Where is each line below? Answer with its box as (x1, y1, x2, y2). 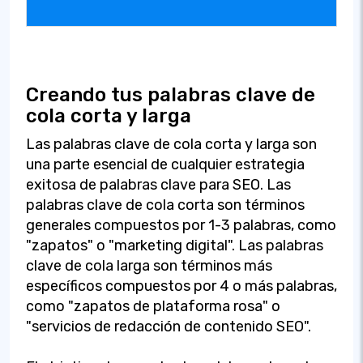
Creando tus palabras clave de (26, 83, 315, 106)
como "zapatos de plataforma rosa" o (26, 297, 280, 315)
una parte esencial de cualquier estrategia (26, 155, 305, 173)
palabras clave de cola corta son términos (26, 195, 305, 214)
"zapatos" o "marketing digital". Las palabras (26, 236, 323, 254)
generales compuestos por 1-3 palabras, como (26, 216, 336, 234)
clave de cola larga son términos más (26, 256, 272, 275)
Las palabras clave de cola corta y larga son (26, 135, 317, 153)
